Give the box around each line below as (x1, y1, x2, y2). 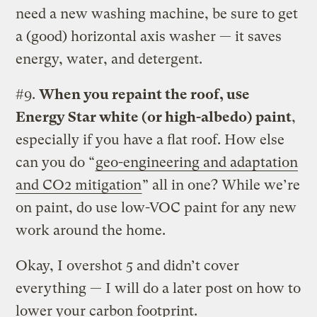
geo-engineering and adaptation (96, 154, 299, 171)
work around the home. (16, 221, 166, 238)
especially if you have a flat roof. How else (16, 131, 285, 148)
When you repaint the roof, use (39, 86, 250, 103)
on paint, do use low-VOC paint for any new (16, 199, 297, 216)
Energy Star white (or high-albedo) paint (16, 108, 292, 125)
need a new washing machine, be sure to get (16, 5, 299, 22)
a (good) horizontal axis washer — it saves (16, 28, 282, 45)
